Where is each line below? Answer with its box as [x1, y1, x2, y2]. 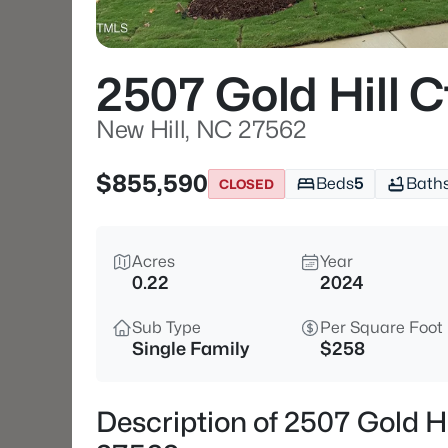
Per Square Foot [320, 318, 443, 337]
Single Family [132, 338, 249, 359]
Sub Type [132, 318, 201, 337]
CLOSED [219, 175, 274, 192]
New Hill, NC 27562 [96, 115, 307, 144]
